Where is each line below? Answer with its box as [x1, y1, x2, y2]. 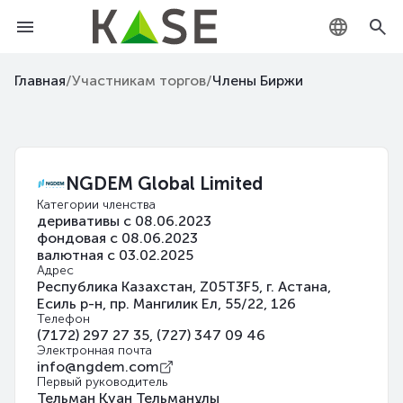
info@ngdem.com [37, 358, 159, 375]
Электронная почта [37, 343, 152, 358]
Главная [14, 72, 66, 89]
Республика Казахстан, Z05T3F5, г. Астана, [37, 278, 331, 295]
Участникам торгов [72, 72, 206, 89]
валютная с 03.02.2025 [37, 246, 193, 264]
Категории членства [37, 197, 156, 212]
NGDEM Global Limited [66, 173, 263, 194]
